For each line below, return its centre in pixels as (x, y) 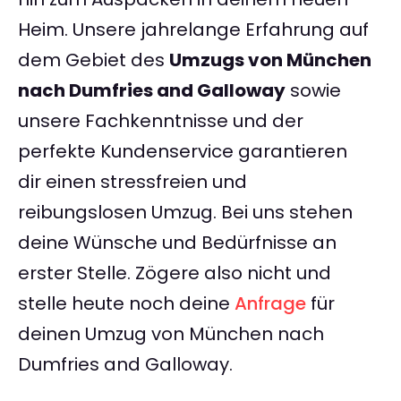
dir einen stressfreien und (132, 182)
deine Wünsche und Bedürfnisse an (177, 243)
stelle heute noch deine (126, 304)
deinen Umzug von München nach (171, 334)
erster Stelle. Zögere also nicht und (175, 273)
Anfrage (270, 304)
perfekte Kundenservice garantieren (183, 152)
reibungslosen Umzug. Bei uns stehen (185, 213)
